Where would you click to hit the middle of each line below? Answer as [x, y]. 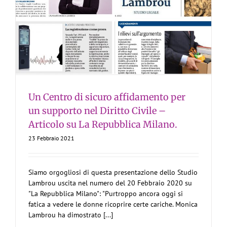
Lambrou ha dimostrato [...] [71, 215]
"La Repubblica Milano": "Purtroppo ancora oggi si [106, 194]
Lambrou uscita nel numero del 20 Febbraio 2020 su [110, 183]
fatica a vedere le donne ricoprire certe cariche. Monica [113, 204]
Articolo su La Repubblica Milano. [103, 125]
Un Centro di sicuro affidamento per [107, 97]
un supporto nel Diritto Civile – [97, 111]
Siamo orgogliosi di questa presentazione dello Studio [113, 173]
